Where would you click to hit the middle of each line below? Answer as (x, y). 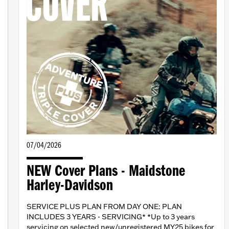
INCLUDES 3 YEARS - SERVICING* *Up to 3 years (111, 217)
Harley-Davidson (70, 186)
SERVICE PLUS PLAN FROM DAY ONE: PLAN (104, 207)
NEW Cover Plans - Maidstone (106, 172)
